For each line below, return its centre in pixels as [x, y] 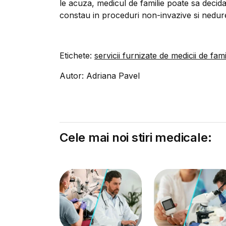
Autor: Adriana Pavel [100, 76]
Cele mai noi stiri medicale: [136, 137]
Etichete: [77, 55]
